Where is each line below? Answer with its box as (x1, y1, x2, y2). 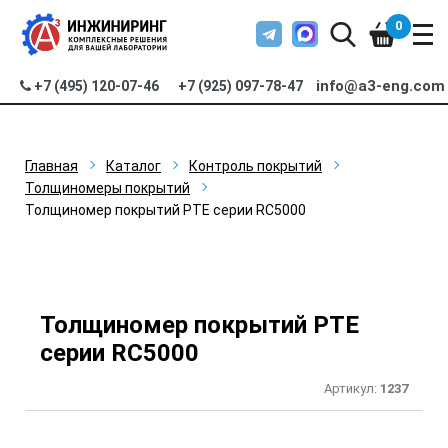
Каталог (106, 158, 161, 174)
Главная (25, 158, 78, 174)
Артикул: (324, 381, 380, 396)
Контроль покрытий (189, 158, 322, 174)
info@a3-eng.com (316, 77, 446, 95)
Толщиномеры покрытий (25, 180, 190, 196)
